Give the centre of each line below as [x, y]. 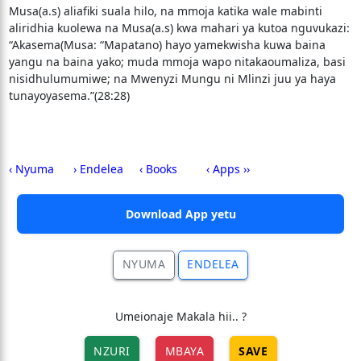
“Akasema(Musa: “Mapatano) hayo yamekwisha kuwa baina [167, 45]
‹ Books [158, 169]
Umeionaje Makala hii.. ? [180, 316]
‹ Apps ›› [228, 169]
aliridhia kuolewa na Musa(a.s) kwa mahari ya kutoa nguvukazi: [179, 28]
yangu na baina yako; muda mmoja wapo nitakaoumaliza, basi [177, 62]
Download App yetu [180, 214]
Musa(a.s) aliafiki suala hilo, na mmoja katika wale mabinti [165, 11]
